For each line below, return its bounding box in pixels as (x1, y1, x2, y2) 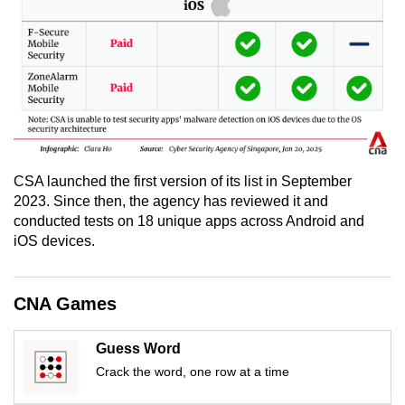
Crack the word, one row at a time (96, 364, 289, 380)
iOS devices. (14, 233, 99, 250)
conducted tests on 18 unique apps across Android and (14, 213, 364, 230)
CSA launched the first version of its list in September (14, 174, 352, 190)
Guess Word (96, 341, 181, 357)
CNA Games (14, 294, 117, 315)
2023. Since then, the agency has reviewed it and (14, 193, 328, 210)
